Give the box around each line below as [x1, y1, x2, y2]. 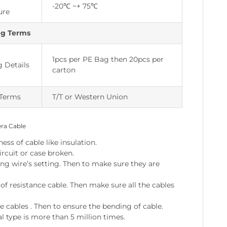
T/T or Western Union [52, 92, 128, 102]
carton [52, 65, 75, 75]
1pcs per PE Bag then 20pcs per [52, 55, 164, 64]
